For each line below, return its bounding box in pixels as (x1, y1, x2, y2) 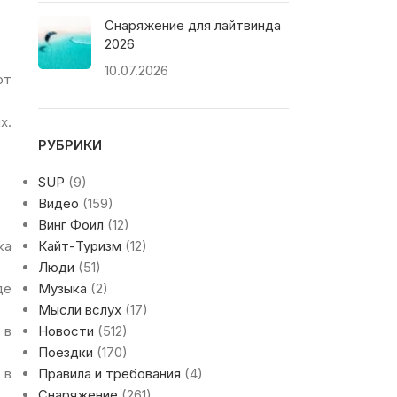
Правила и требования (37, 365, 181, 383)
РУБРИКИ (37, 136, 102, 154)
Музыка (37, 280, 87, 298)
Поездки (37, 344, 93, 362)
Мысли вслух (37, 301, 121, 319)
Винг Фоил (37, 216, 104, 234)
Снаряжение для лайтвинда (104, 17, 281, 35)
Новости (37, 323, 94, 340)
